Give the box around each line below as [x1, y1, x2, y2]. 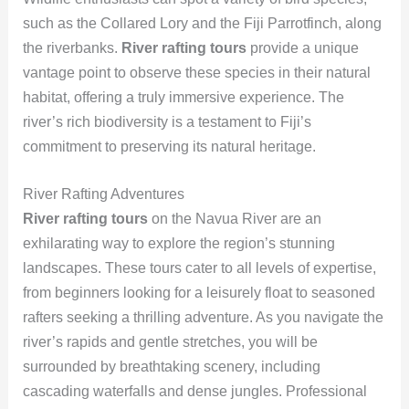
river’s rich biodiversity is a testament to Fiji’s [22, 113, 311, 130]
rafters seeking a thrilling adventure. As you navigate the [22, 309, 383, 326]
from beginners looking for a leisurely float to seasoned [22, 285, 375, 301]
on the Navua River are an [147, 211, 321, 227]
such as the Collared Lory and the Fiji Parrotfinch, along [22, 15, 382, 31]
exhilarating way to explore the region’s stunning [22, 236, 335, 252]
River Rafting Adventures [22, 186, 184, 203]
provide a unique [246, 39, 359, 56]
